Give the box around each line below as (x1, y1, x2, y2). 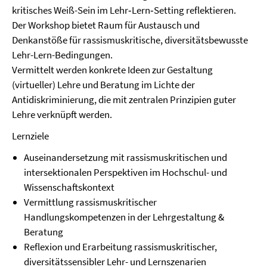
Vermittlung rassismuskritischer (24, 195, 157, 209)
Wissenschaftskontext (24, 181, 114, 194)
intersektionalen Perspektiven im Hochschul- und (24, 166, 227, 179)
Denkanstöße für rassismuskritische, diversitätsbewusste (12, 33, 248, 46)
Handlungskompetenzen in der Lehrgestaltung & (24, 210, 224, 223)
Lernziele (12, 129, 49, 142)
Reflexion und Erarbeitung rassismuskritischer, (24, 240, 217, 253)
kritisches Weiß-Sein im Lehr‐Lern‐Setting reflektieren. (12, 4, 236, 17)
